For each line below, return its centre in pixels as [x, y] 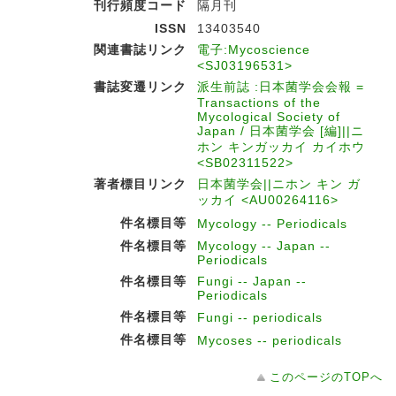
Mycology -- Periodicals [272, 224]
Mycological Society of [269, 117]
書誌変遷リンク [140, 87]
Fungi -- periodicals [260, 317]
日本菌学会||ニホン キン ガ [279, 184]
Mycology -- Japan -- [264, 246]
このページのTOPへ [326, 377]
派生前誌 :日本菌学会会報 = [281, 87]
